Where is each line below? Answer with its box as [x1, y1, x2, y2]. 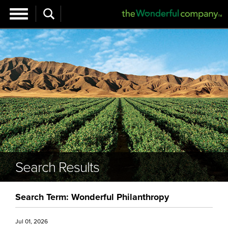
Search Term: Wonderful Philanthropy [15, 190, 169, 204]
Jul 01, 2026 [15, 217, 48, 226]
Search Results [15, 157, 99, 177]
